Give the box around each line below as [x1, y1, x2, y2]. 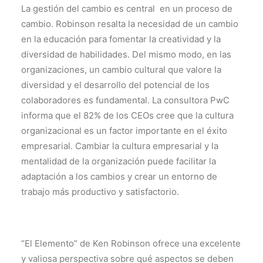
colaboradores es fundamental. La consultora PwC [21, 95, 230, 106]
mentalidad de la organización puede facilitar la [21, 156, 216, 167]
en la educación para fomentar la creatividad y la [21, 33, 221, 45]
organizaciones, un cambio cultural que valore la [21, 64, 221, 75]
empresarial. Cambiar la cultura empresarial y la [21, 140, 218, 151]
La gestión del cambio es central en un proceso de [21, 3, 232, 14]
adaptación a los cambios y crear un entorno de [21, 171, 217, 182]
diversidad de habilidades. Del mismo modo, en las [21, 49, 231, 60]
